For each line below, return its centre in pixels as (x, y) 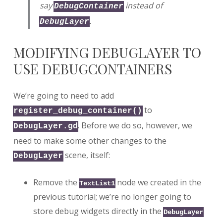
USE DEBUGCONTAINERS (92, 69)
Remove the (56, 182)
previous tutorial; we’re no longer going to (112, 196)
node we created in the (158, 182)
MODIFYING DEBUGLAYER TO (107, 53)
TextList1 (97, 183)
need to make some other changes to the (90, 140)
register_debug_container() (78, 111)
